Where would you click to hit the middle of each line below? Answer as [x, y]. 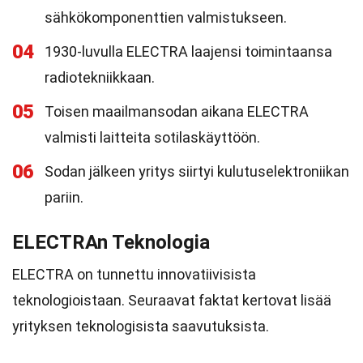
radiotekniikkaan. [100, 77]
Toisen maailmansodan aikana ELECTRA [177, 111]
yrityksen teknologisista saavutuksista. [141, 326]
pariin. [64, 197]
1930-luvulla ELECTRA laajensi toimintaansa [188, 51]
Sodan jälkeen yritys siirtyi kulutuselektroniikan [197, 171]
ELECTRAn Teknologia [111, 242]
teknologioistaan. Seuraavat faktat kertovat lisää [172, 300]
